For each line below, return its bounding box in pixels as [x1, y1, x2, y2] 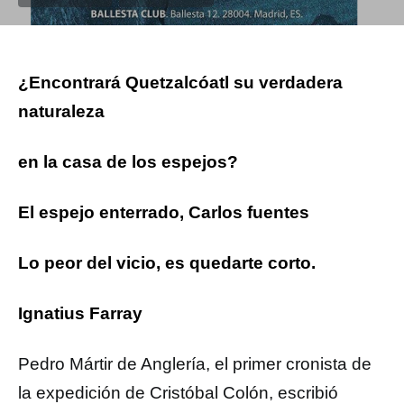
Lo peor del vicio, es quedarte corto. [18, 253, 316, 272]
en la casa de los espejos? [18, 152, 238, 171]
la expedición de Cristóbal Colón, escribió [18, 383, 338, 402]
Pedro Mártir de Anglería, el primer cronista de [18, 354, 372, 373]
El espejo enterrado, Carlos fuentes [18, 203, 309, 222]
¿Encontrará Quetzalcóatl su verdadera [18, 73, 343, 92]
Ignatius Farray [18, 304, 142, 323]
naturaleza [18, 102, 105, 121]
